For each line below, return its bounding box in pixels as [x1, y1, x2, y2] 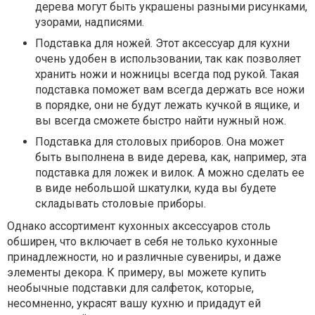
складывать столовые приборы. [35, 197, 206, 210]
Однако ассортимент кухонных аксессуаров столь [7, 219, 271, 233]
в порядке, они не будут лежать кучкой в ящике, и [35, 98, 300, 112]
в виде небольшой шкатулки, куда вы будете [35, 181, 276, 195]
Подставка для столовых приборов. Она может [35, 135, 284, 148]
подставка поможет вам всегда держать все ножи [35, 83, 304, 96]
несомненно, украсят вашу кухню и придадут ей [7, 297, 261, 310]
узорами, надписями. [35, 15, 144, 29]
